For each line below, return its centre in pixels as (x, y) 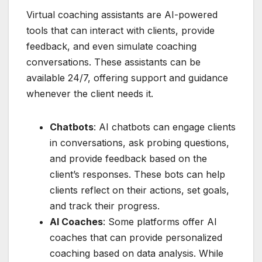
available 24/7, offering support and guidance (127, 78)
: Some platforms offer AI (160, 222)
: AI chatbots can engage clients (165, 127)
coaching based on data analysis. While (137, 254)
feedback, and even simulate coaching (111, 46)
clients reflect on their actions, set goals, (139, 190)
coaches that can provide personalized (136, 238)
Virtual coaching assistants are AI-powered (122, 15)
